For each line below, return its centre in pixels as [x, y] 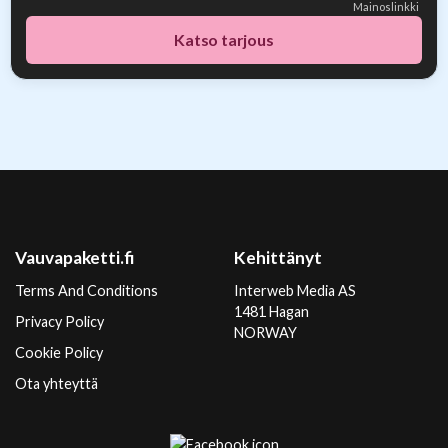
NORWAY [265, 332]
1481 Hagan [271, 311]
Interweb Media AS [295, 290]
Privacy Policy [59, 321]
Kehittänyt [278, 257]
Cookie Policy [59, 352]
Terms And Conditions [86, 290]
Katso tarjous [224, 39]
